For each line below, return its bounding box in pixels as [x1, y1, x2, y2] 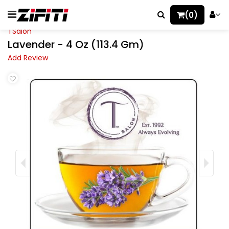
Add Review [8, 53, 48, 63]
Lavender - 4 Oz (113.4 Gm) [8, 37, 144, 52]
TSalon [8, 26, 32, 36]
